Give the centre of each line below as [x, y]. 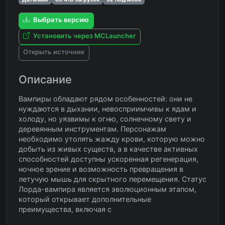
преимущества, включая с [65, 209]
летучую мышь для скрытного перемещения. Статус [113, 179]
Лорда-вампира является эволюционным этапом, [107, 189]
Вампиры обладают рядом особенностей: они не [105, 98]
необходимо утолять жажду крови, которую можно [112, 139]
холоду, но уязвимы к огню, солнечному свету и [105, 119]
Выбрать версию [61, 19]
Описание [45, 79]
